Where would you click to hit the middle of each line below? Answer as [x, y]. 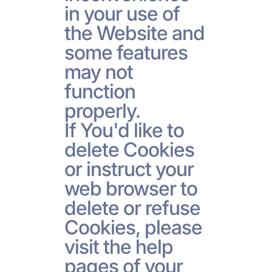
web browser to [131, 188]
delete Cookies [129, 149]
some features [126, 52]
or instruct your [129, 169]
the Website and [134, 33]
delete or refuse [132, 208]
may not [98, 72]
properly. [102, 110]
